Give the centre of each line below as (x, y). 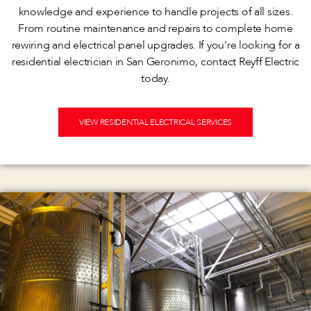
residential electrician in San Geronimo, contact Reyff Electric (155, 62)
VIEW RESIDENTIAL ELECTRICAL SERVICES (155, 123)
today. (155, 79)
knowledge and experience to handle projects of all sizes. (155, 12)
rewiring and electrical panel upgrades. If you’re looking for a (155, 45)
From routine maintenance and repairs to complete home (155, 29)
